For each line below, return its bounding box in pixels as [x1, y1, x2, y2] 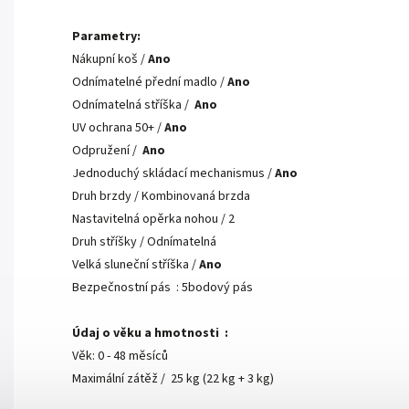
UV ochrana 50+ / [72, 119, 164, 138]
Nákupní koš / [72, 50, 148, 69]
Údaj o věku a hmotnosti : [72, 324, 228, 343]
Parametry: [72, 27, 141, 47]
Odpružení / [72, 142, 142, 161]
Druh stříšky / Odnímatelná [72, 233, 216, 252]
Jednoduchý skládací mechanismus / [72, 164, 275, 184]
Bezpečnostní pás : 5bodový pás [72, 278, 253, 298]
